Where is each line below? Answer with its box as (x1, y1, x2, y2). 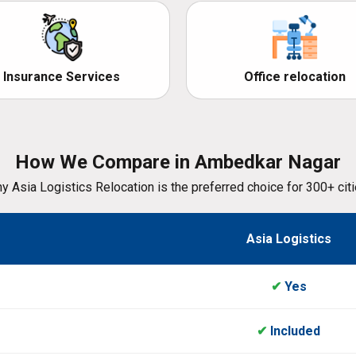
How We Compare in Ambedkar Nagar (15, 151, 341, 174)
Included (267, 323, 320, 339)
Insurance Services (3, 69, 120, 85)
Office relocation (243, 69, 346, 85)
